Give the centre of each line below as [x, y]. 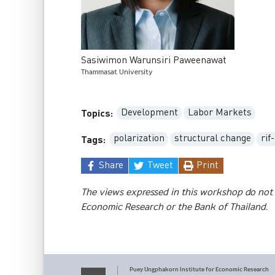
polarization [139, 139]
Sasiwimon [104, 61]
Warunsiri [150, 61]
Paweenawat [200, 61]
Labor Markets [219, 113]
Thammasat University [117, 72]
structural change [212, 139]
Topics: [97, 114]
